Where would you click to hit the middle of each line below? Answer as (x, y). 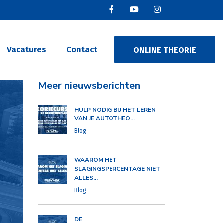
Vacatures (27, 50)
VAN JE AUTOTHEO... (105, 118)
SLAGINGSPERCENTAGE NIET (117, 168)
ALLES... (86, 177)
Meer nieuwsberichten (89, 85)
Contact (82, 50)
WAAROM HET (96, 160)
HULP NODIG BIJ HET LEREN (115, 109)
